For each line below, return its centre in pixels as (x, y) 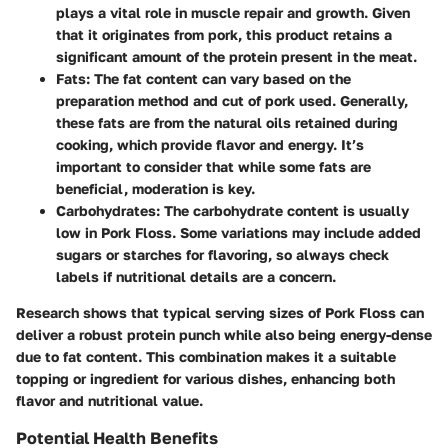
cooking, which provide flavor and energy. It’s (210, 145)
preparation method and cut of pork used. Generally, (232, 101)
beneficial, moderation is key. (155, 189)
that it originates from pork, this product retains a (224, 35)
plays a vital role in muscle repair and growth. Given (233, 13)
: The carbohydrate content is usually (282, 211)
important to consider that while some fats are (213, 167)
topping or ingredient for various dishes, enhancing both (205, 379)
